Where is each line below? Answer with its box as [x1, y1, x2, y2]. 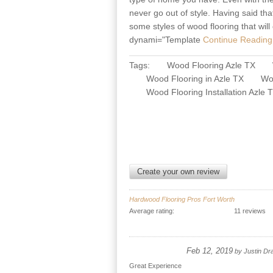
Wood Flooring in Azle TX [146, 74, 244, 83]
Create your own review [137, 167, 219, 176]
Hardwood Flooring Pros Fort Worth [129, 196, 235, 203]
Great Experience [129, 262, 182, 269]
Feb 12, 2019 [186, 247, 233, 255]
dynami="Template [129, 35, 200, 44]
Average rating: [129, 207, 176, 214]
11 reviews [234, 207, 266, 214]
